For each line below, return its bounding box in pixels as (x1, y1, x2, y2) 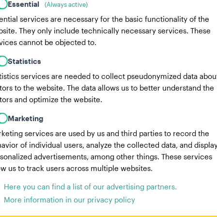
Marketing (8, 113, 44, 123)
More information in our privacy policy (4, 195, 135, 204)
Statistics (8, 56, 41, 65)
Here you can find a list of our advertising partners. (4, 182, 177, 191)
